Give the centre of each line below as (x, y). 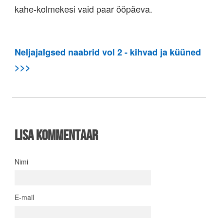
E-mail (24, 197)
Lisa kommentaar (56, 135)
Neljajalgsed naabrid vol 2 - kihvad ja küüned (108, 52)
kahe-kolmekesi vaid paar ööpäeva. (83, 9)
